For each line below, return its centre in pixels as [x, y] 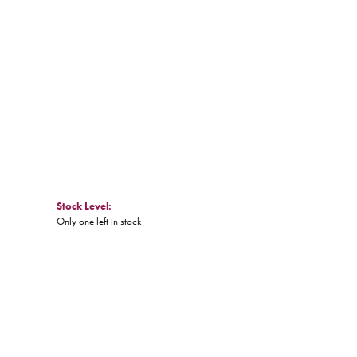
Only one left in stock [99, 222]
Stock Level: [84, 206]
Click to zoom [173, 26]
